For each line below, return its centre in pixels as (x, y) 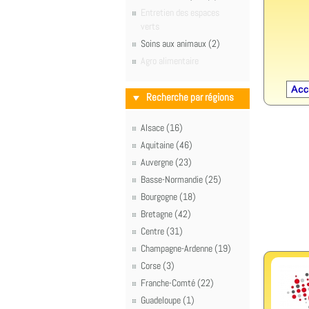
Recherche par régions (190, 97)
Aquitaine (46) (167, 145)
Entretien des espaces (180, 12)
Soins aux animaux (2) (180, 43)
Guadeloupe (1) (168, 300)
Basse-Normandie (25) (181, 179)
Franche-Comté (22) (177, 283)
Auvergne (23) (166, 162)
